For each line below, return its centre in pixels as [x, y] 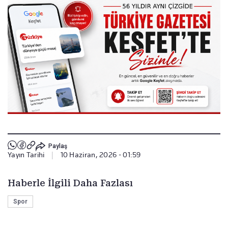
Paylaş [58, 146]
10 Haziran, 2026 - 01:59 [101, 155]
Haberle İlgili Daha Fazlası [70, 183]
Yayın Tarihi [26, 155]
